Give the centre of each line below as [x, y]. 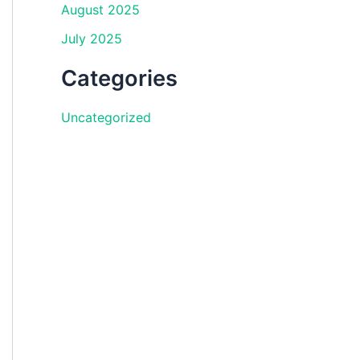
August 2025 [100, 10]
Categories [119, 79]
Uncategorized [106, 118]
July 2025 [92, 39]
